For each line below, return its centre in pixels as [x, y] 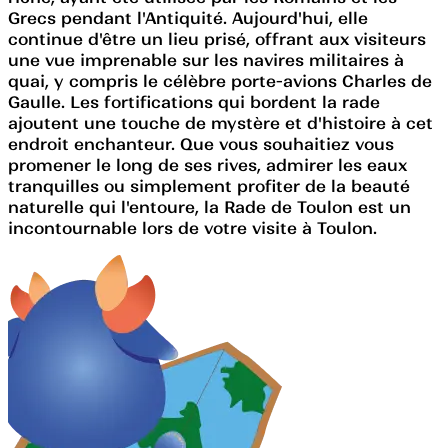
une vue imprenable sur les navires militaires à [206, 59]
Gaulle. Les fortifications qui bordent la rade [194, 101]
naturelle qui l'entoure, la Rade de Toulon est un [209, 206]
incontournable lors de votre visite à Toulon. [192, 227]
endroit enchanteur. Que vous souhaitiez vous [201, 143]
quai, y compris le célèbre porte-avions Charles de [220, 80]
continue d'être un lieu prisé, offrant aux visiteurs [217, 38]
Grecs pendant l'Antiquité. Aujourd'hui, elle [188, 17]
